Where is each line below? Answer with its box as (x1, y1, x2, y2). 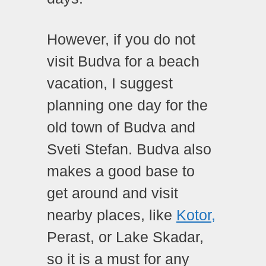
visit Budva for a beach (47, 53, 199, 70)
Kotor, (176, 207, 216, 224)
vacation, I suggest (47, 75, 173, 92)
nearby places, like (47, 207, 176, 224)
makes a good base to (47, 163, 195, 180)
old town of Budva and (47, 119, 195, 136)
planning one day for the (47, 97, 208, 114)
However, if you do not (47, 31, 195, 48)
